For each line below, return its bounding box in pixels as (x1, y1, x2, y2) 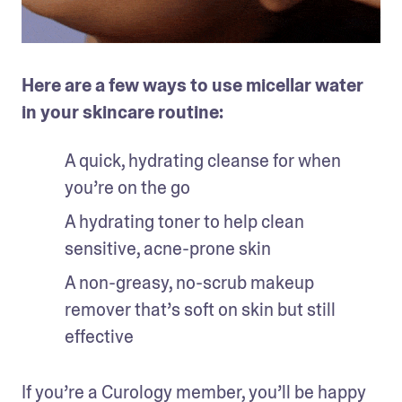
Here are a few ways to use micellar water (22, 74, 363, 97)
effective (65, 325, 137, 348)
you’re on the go (65, 176, 190, 199)
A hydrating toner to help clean (65, 210, 304, 233)
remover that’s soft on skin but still (65, 298, 336, 321)
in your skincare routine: (22, 100, 227, 124)
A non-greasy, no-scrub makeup (65, 271, 314, 294)
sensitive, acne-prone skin (65, 237, 271, 260)
